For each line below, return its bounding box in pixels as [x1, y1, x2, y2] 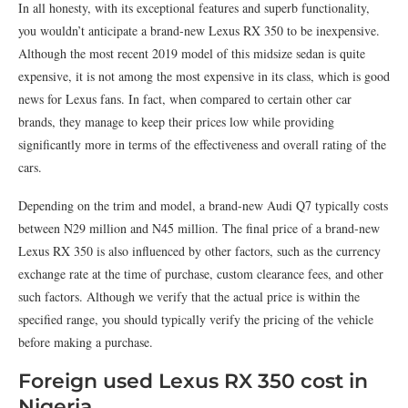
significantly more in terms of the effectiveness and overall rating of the [18, 136, 386, 153]
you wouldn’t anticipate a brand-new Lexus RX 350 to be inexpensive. [18, 22, 380, 39]
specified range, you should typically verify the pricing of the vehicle [18, 311, 373, 328]
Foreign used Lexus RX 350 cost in [18, 369, 368, 393]
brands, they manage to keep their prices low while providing [18, 113, 334, 130]
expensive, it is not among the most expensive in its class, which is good [18, 67, 390, 85]
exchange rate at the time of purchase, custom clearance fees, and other [18, 265, 383, 282]
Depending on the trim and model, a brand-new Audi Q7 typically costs [18, 197, 388, 214]
